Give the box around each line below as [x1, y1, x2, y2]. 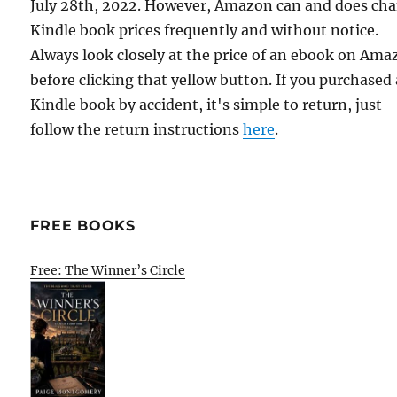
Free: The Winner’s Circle [30, 261, 186, 278]
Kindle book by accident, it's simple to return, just [30, 95, 383, 113]
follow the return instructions [30, 120, 244, 138]
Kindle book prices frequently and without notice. [30, 20, 379, 39]
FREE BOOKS [30, 216, 136, 234]
